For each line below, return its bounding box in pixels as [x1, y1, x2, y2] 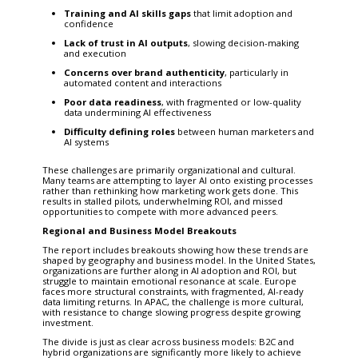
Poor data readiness [63, 95, 161, 108]
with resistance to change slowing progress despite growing [42, 305, 300, 318]
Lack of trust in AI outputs [63, 36, 188, 49]
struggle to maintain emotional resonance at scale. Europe [42, 274, 296, 287]
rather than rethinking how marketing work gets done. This [42, 184, 298, 197]
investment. [42, 316, 93, 328]
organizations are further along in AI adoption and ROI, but [42, 264, 296, 276]
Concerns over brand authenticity [63, 66, 225, 78]
